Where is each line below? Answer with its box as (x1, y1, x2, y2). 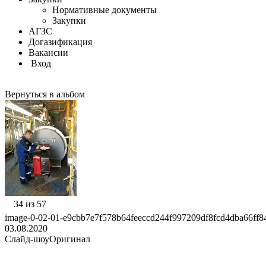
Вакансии (28, 47, 68, 58)
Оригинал (49, 234, 90, 244)
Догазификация (28, 37, 92, 47)
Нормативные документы (52, 5, 157, 15)
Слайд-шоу (5, 234, 49, 244)
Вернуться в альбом (5, 89, 85, 99)
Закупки (52, 15, 86, 26)
